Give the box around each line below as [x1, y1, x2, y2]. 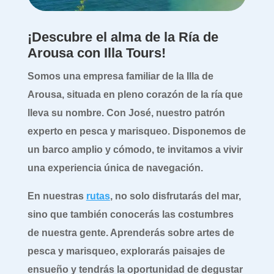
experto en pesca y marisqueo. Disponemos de [27, 125, 246, 136]
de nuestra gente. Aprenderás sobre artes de [27, 227, 234, 238]
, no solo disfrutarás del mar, [109, 190, 241, 201]
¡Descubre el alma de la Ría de [27, 29, 218, 45]
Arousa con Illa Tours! [27, 45, 166, 61]
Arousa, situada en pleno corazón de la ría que [27, 89, 243, 100]
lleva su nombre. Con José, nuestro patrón [27, 107, 225, 118]
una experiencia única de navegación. [27, 162, 203, 173]
